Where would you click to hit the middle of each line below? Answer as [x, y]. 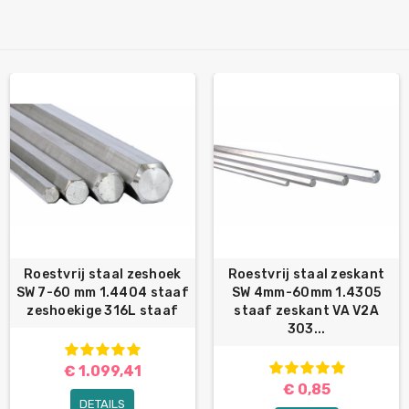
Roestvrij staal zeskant [306, 275]
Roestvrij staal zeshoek [103, 275]
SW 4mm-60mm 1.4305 [307, 293]
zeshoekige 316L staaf [103, 311]
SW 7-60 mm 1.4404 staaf [103, 293]
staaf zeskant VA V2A [306, 311]
